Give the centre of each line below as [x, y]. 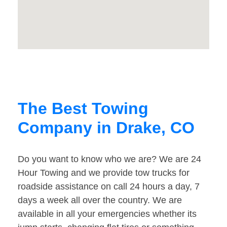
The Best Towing [83, 109]
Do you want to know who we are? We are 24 [109, 159]
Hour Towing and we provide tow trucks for [104, 173]
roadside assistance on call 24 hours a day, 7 [109, 187]
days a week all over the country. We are [100, 200]
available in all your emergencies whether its [107, 214]
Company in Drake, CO [106, 128]
